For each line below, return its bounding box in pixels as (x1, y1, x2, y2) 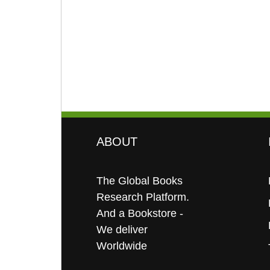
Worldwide (96, 239, 147, 252)
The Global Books (96, 174, 183, 187)
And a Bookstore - (96, 207, 183, 219)
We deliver (96, 223, 148, 236)
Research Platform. (96, 190, 189, 203)
